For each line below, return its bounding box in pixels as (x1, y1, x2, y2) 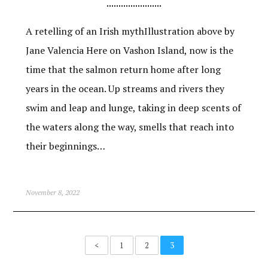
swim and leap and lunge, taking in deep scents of (25, 100, 241, 114)
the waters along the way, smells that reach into (25, 120, 234, 133)
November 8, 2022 (25, 187, 80, 197)
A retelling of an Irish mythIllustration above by (25, 24, 234, 38)
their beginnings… (25, 139, 105, 153)
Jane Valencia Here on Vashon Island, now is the (25, 43, 233, 57)
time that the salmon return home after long (25, 62, 221, 76)
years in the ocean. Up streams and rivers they (25, 81, 224, 95)
